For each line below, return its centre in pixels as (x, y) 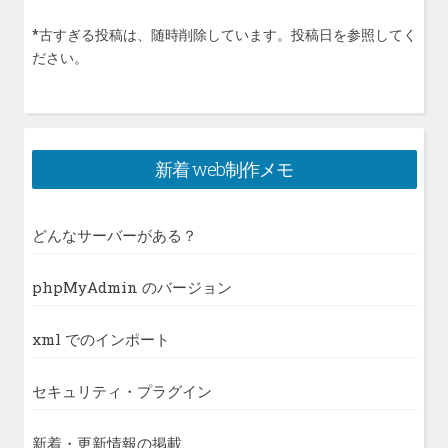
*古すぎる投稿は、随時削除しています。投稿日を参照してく (224, 35)
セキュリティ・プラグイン (121, 390)
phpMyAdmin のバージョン (131, 286)
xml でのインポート (100, 338)
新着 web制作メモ (224, 169)
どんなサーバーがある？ (114, 234)
